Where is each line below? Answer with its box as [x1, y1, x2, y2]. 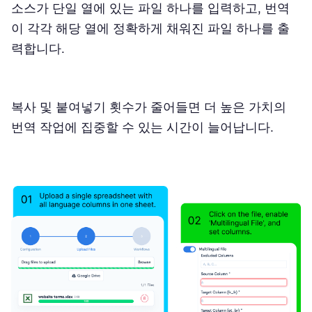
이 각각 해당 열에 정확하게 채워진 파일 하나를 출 [11, 21, 290, 36]
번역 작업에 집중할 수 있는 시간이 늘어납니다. [11, 120, 274, 134]
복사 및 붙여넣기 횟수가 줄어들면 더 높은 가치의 [11, 100, 286, 114]
